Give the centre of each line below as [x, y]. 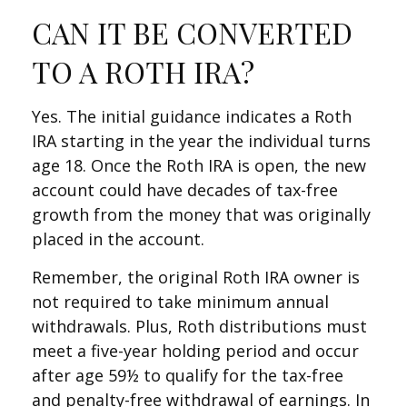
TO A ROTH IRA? [143, 72]
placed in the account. [118, 239]
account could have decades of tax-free [185, 190]
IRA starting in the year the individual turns [201, 141]
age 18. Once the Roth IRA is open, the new [199, 166]
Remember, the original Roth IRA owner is [196, 278]
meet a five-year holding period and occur [195, 351]
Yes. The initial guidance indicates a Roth [192, 117]
